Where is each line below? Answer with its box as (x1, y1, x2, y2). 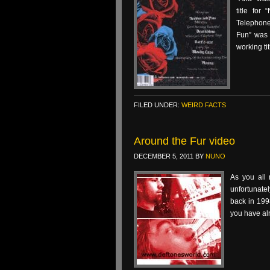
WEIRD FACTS (181, 101, 226, 108)
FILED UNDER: (134, 101, 181, 108)
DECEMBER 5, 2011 (134, 152, 193, 160)
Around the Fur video (134, 135, 235, 147)
